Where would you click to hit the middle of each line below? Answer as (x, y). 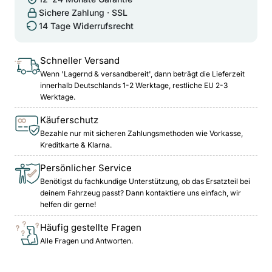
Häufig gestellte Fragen (91, 227)
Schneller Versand (80, 60)
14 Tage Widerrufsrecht (86, 25)
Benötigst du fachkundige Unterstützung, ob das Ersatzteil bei (145, 181)
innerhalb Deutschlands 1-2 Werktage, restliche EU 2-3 (134, 85)
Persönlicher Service (86, 168)
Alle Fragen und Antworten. (87, 240)
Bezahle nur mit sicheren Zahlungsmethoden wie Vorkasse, (141, 133)
